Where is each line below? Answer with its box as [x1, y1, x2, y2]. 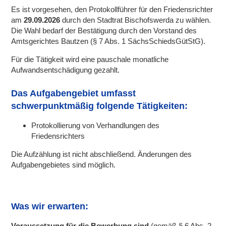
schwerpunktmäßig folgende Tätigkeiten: [11, 100, 188, 111]
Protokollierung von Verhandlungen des [31, 121, 160, 130]
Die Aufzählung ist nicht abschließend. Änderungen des [11, 149, 192, 158]
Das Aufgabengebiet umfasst [11, 88, 136, 98]
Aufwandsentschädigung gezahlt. [11, 65, 120, 74]
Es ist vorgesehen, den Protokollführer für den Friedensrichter [11, 5, 213, 14]
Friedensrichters [31, 131, 85, 140]
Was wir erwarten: [11, 201, 89, 211]
